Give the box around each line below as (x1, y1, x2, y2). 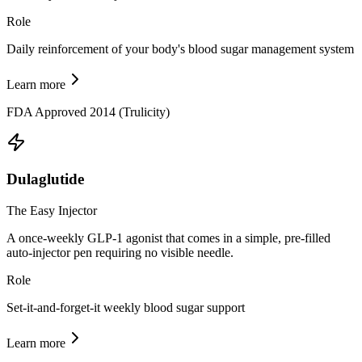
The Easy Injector (6, 203, 97, 217)
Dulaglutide (6, 170, 84, 187)
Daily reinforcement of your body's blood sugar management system (6, 42, 354, 57)
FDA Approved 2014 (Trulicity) (6, 105, 170, 120)
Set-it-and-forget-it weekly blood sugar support (6, 300, 245, 314)
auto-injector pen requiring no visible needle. (6, 245, 234, 259)
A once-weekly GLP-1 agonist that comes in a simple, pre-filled (6, 230, 330, 245)
